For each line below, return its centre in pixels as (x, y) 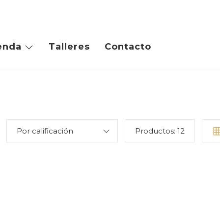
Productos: (156, 131)
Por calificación (45, 131)
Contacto (128, 47)
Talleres (69, 47)
